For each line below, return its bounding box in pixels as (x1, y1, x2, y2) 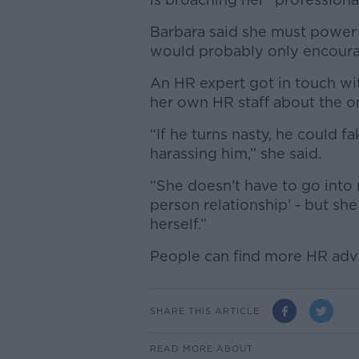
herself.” (149, 216, 207, 232)
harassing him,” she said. (149, 145, 321, 162)
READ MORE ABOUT (149, 343, 253, 354)
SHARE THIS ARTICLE (149, 305, 260, 317)
